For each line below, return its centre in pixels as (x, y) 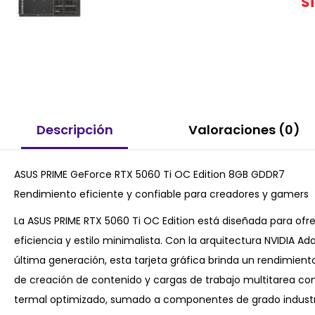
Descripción (75, 130)
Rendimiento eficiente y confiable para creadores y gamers (161, 194)
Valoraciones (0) (244, 130)
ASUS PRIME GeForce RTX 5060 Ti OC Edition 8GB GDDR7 (149, 174)
